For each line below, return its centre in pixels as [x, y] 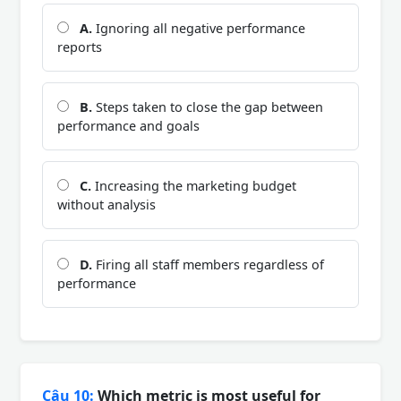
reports [80, 47]
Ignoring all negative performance [199, 28]
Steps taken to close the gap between [208, 107]
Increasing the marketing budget [194, 185]
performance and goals [128, 125]
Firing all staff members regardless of [208, 264]
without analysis [107, 204]
